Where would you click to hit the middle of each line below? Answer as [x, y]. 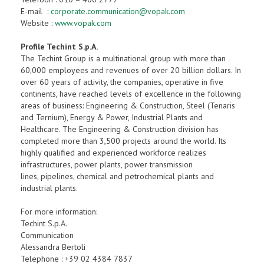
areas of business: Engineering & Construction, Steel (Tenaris [128, 105]
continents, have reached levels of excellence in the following [131, 94]
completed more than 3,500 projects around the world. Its [123, 141]
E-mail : [36, 11]
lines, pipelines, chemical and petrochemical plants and [117, 176]
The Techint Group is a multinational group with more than [123, 58]
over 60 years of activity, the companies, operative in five [122, 82]
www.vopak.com [83, 23]
